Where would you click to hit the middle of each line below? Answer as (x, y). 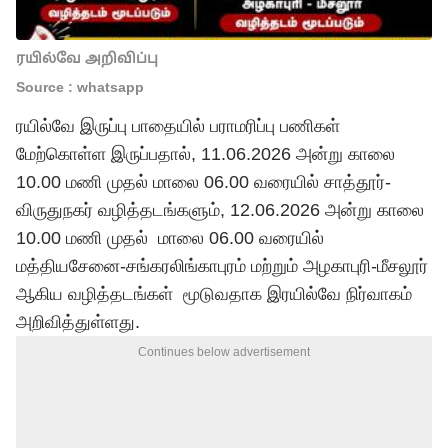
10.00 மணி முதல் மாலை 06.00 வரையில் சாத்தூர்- (203, 182)
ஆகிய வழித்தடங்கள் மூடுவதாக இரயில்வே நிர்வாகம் (214, 294)
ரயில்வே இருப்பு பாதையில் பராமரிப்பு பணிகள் (178, 126)
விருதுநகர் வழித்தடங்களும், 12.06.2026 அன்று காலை (220, 210)
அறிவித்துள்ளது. (80, 322)
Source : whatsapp (80, 87)
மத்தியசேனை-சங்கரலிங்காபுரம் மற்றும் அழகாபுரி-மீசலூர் (222, 266)
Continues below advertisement (224, 352)
